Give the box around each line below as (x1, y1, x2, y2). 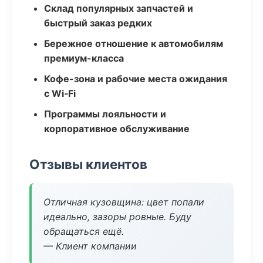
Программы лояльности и (44, 108, 166, 120)
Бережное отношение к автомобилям (44, 38, 223, 49)
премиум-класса (44, 52, 124, 64)
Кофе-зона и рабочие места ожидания (44, 73, 227, 85)
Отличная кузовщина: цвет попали (43, 196, 204, 208)
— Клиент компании (43, 240, 137, 252)
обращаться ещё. (43, 225, 124, 237)
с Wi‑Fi (44, 87, 76, 99)
